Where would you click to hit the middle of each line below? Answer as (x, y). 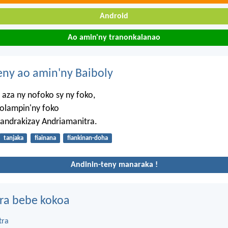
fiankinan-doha (87, 138)
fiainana (45, 138)
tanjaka (13, 138)
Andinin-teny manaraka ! (114, 165)
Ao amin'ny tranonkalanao (114, 37)
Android (114, 17)
